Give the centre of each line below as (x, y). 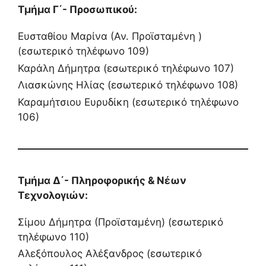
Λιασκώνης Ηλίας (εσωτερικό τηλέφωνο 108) (128, 85)
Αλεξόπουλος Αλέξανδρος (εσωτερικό (110, 254)
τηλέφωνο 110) (53, 237)
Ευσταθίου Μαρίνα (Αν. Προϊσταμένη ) (110, 37)
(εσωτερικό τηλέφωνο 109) (83, 51)
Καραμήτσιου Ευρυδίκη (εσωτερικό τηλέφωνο (128, 102)
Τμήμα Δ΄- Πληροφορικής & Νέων (102, 180)
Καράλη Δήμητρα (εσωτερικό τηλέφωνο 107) (126, 68)
